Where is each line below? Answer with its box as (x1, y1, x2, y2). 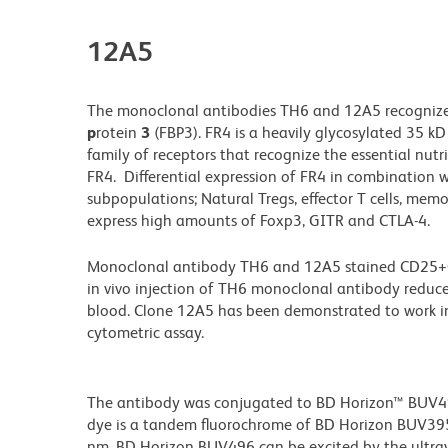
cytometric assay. (87, 323, 204, 343)
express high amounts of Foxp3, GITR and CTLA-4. (87, 211, 430, 231)
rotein (96, 123, 141, 143)
